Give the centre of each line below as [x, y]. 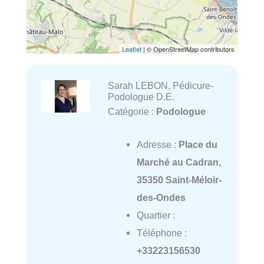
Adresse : [157, 145]
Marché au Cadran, [179, 162]
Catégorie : [132, 112]
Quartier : [156, 215]
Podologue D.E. [141, 97]
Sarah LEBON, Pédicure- [160, 86]
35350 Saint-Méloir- [179, 180]
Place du [198, 145]
